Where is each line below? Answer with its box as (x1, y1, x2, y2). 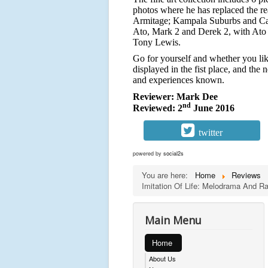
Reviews (232, 169, 261, 181)
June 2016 (191, 103, 234, 113)
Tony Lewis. (133, 37, 181, 47)
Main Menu (145, 212, 202, 227)
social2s (163, 149, 184, 157)
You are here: (142, 169, 193, 181)
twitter (198, 127, 223, 137)
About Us (149, 253, 176, 263)
